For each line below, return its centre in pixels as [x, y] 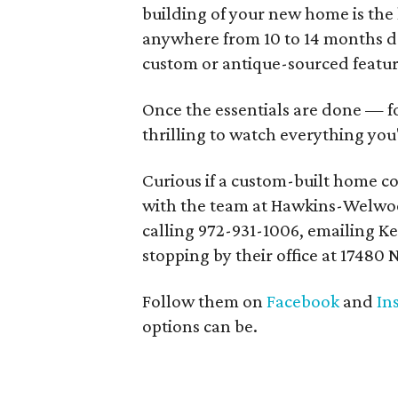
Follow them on [205, 301]
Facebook [303, 301]
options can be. [200, 326]
